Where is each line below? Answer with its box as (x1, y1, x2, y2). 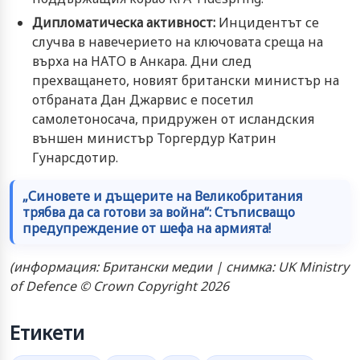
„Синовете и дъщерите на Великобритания (22, 186, 302, 205)
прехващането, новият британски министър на (32, 71, 339, 89)
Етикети (10, 318, 84, 346)
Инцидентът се (215, 13, 319, 31)
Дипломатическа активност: (32, 13, 215, 31)
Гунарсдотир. (32, 148, 118, 166)
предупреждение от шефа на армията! (22, 219, 271, 237)
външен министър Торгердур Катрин (32, 129, 276, 147)
